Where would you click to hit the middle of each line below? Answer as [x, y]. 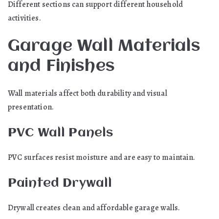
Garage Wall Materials [104, 46]
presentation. [31, 107]
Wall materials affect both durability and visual [88, 93]
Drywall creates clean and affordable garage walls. [94, 208]
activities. [24, 18]
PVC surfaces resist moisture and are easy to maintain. [102, 157]
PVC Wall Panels [61, 133]
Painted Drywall [60, 183]
